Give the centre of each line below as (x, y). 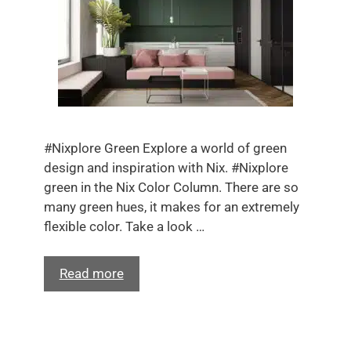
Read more (91, 273)
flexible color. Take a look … (124, 226)
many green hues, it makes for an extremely (171, 206)
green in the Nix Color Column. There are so (171, 187)
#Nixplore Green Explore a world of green (165, 148)
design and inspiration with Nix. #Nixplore (166, 167)
